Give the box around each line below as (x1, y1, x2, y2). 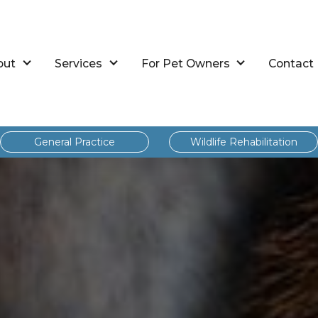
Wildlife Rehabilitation (190, 136, 297, 148)
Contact (268, 56, 314, 70)
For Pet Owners (141, 56, 230, 70)
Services (54, 56, 102, 70)
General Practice (34, 136, 115, 148)
